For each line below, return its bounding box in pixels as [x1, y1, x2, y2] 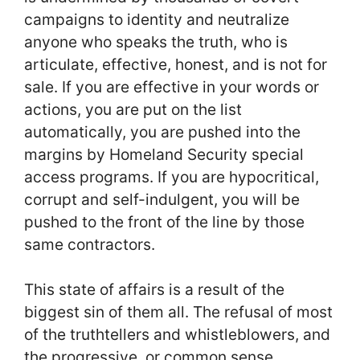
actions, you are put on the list [24, 99, 242, 119]
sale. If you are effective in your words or [24, 76, 319, 96]
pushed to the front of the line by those [24, 211, 305, 231]
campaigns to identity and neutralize [24, 9, 289, 29]
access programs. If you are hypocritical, [24, 166, 319, 186]
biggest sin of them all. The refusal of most [24, 302, 333, 322]
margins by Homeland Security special [24, 144, 304, 164]
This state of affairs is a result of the [24, 280, 284, 300]
